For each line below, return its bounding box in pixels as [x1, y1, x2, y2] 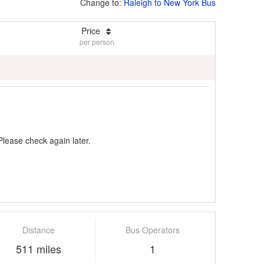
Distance [22, 223, 55, 236]
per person [80, 36, 114, 47]
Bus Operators [125, 223, 180, 236]
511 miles [15, 240, 61, 256]
